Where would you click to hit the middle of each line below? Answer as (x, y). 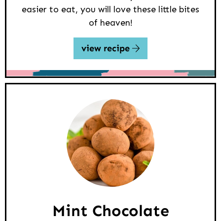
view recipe (107, 49)
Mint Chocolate (110, 210)
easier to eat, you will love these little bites (110, 10)
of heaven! (110, 23)
